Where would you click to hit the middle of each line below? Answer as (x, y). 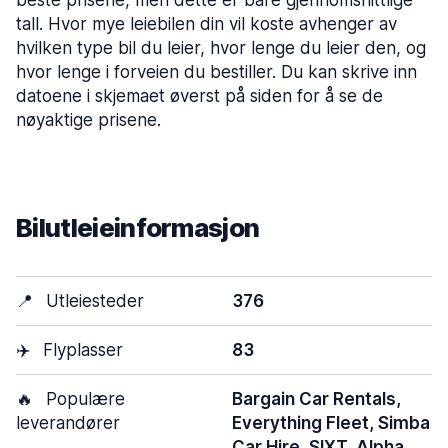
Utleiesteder (92, 301)
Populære (83, 399)
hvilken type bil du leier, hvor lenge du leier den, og (221, 48)
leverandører (68, 423)
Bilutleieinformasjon (138, 227)
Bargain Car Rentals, (316, 399)
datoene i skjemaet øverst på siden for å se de (199, 96)
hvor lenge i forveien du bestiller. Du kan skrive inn (216, 72)
